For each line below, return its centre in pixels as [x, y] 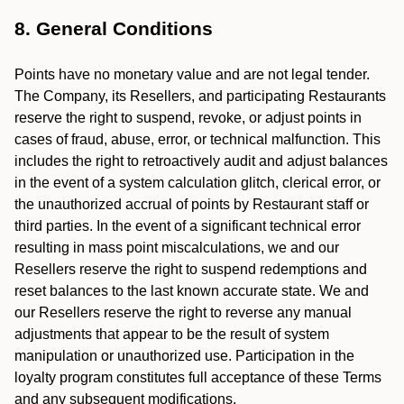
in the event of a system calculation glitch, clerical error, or [197, 183]
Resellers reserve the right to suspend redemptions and [191, 269]
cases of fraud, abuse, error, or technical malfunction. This [197, 139]
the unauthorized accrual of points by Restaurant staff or [192, 204]
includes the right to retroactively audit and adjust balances [201, 161]
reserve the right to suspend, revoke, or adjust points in [188, 118]
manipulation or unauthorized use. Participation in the [184, 356]
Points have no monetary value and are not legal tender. [192, 74]
